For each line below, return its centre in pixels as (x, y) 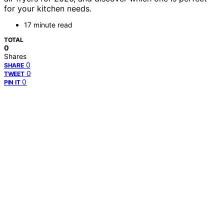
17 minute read (48, 25)
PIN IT (12, 82)
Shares (15, 56)
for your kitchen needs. (48, 9)
